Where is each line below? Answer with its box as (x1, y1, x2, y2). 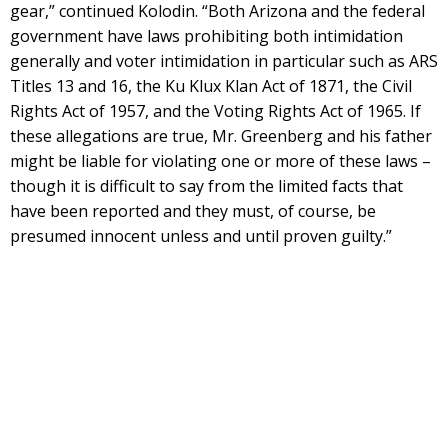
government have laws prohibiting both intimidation (10, 24, 403, 47)
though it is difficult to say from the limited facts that (10, 174, 403, 197)
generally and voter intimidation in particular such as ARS (10, 49, 438, 72)
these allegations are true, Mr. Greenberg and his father (10, 124, 432, 147)
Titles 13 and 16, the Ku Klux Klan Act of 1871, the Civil (10, 74, 412, 97)
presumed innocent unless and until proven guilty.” (10, 224, 392, 247)
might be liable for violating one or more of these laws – (10, 149, 431, 172)
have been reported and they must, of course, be (10, 199, 376, 222)
